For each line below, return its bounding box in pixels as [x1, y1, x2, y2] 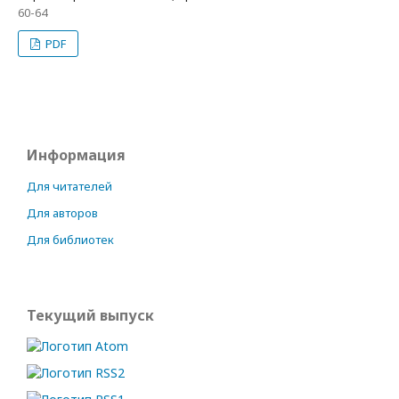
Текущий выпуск [27, 305, 154, 325]
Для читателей [27, 178, 112, 194]
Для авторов [27, 205, 98, 221]
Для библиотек [27, 232, 114, 248]
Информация [27, 145, 126, 165]
